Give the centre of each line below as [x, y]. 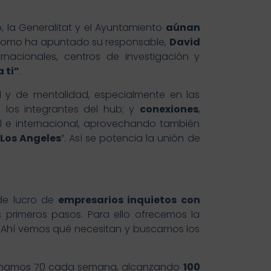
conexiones [169, 109]
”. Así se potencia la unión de [130, 139]
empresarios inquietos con [129, 200]
